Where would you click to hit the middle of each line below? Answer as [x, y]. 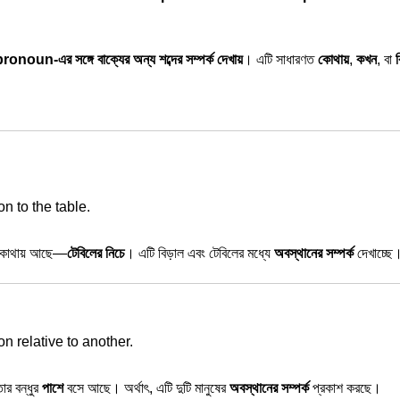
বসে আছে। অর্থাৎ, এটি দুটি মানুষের [146, 388]
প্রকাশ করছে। [345, 388]
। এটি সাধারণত [280, 59]
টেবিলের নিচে [96, 253]
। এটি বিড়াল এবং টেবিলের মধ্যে [200, 253]
